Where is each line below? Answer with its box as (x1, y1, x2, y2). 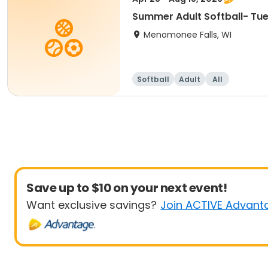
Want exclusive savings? (26, 197, 157, 212)
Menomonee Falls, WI (144, 29, 232, 41)
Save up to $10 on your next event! (26, 179, 227, 196)
